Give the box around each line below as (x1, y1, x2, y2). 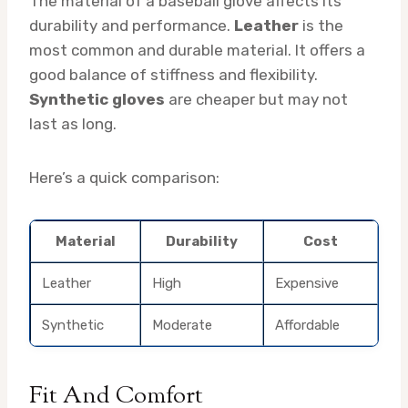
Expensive (275, 274, 339, 291)
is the (299, 15, 343, 35)
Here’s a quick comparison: (29, 168, 219, 187)
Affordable (275, 316, 340, 333)
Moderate (152, 316, 212, 333)
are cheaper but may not (165, 89, 348, 108)
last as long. (29, 114, 117, 133)
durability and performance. (29, 15, 234, 35)
